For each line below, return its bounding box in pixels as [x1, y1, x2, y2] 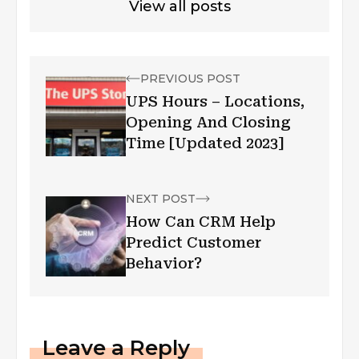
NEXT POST [126, 192, 196, 207]
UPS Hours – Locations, [126, 93, 305, 111]
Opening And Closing [126, 114, 291, 131]
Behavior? [126, 255, 202, 272]
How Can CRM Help [126, 213, 276, 231]
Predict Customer [126, 234, 261, 252]
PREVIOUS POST [140, 71, 240, 87]
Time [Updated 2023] [126, 135, 284, 152]
